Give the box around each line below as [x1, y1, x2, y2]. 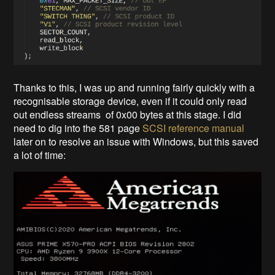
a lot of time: [14, 147, 66, 162]
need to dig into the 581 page [14, 120, 143, 135]
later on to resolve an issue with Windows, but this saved [14, 134, 259, 149]
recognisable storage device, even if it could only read [14, 93, 247, 108]
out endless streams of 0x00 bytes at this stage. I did [14, 107, 242, 122]
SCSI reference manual [142, 120, 245, 135]
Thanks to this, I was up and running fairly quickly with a [14, 80, 255, 95]
